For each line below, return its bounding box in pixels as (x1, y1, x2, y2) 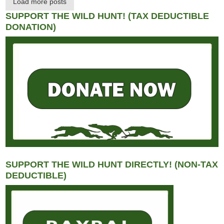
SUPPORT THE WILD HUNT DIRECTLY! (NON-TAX (5, 159, 218, 170)
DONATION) (5, 21, 56, 32)
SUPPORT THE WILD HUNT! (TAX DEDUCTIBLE (5, 10, 209, 21)
